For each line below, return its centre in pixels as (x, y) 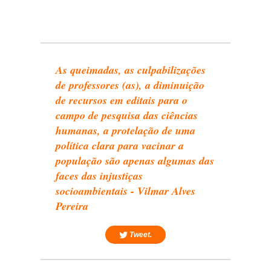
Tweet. (140, 235)
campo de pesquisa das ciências (127, 116)
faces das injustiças (100, 176)
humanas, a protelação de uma (126, 131)
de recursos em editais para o (122, 100)
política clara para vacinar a (120, 146)
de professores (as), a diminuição (130, 85)
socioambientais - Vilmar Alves (126, 191)
